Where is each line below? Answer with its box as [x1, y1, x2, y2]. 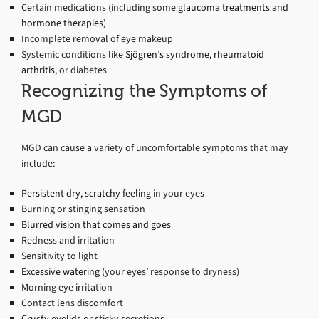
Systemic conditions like [21, 47, 123, 61]
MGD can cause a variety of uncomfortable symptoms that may [21, 140, 288, 155]
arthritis [21, 63, 55, 77]
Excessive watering [21, 264, 100, 278]
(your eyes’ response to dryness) [100, 264, 239, 278]
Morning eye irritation [21, 280, 113, 294]
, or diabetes [55, 63, 107, 77]
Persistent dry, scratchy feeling [21, 186, 151, 200]
